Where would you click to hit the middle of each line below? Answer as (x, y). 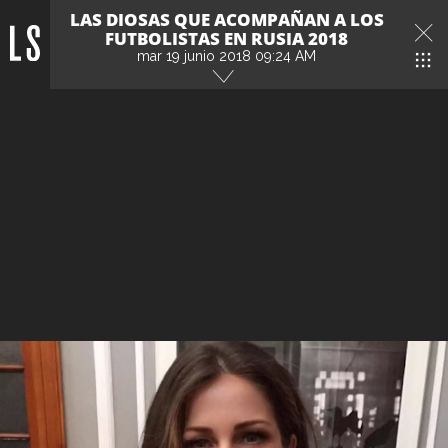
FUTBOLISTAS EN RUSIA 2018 (226, 38)
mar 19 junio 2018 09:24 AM (226, 56)
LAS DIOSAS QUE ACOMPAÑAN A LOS (226, 19)
